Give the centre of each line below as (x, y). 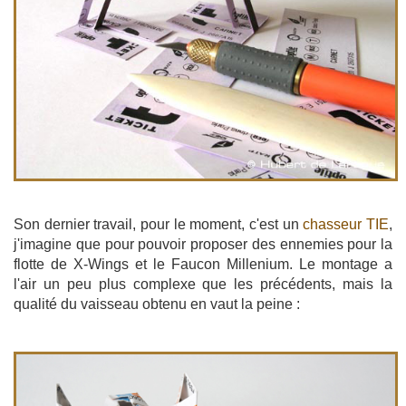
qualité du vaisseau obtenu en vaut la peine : (157, 304)
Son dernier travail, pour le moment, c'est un (159, 224)
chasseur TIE (346, 224)
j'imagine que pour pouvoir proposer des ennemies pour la (203, 244)
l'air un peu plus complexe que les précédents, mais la (203, 284)
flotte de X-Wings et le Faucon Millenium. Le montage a (203, 264)
